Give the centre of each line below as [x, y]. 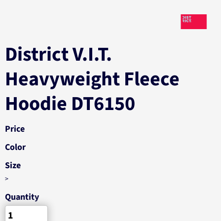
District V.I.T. [58, 55]
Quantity [22, 197]
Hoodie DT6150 [70, 104]
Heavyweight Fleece [92, 79]
